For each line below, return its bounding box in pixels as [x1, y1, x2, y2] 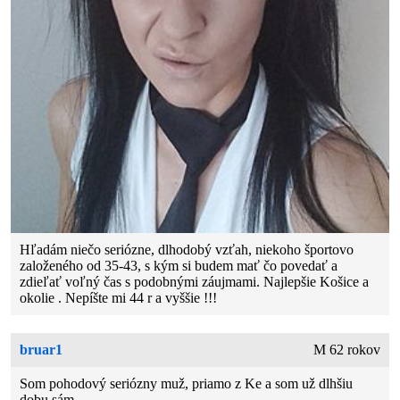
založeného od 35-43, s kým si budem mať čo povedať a [20, 257, 338, 273]
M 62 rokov [312, 341, 380, 357]
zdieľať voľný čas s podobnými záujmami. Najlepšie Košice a [20, 273, 370, 289]
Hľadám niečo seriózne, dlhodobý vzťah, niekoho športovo [20, 241, 354, 257]
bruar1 [20, 341, 63, 357]
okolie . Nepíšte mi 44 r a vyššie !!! [20, 289, 218, 305]
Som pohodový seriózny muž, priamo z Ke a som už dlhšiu [20, 375, 354, 391]
